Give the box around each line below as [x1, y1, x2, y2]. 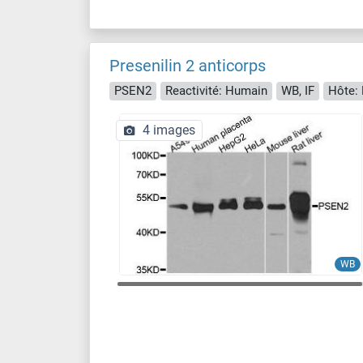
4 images [143, 122, 195, 138]
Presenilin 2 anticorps [109, 56, 266, 75]
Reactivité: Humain [165, 83, 267, 98]
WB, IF [281, 83, 314, 98]
